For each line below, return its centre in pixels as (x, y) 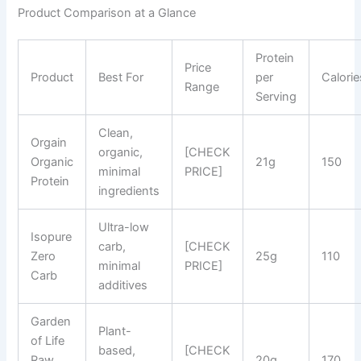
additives (123, 286)
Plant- (115, 332)
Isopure (52, 237)
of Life (48, 341)
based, (117, 351)
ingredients (129, 191)
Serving (276, 97)
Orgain (49, 143)
